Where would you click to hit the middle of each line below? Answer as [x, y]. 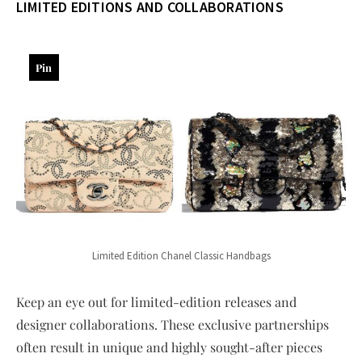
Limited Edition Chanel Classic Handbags [181, 255]
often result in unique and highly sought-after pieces [169, 347]
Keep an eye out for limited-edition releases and [156, 301]
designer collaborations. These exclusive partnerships [173, 324]
